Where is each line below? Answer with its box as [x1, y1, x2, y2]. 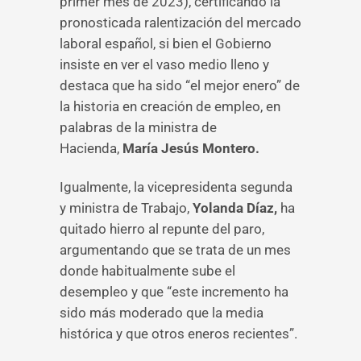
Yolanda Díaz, [193, 200, 277, 216]
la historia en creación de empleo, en [60, 98, 280, 114]
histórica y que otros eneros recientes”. [60, 326, 297, 342]
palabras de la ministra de [60, 119, 217, 135]
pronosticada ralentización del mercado [60, 15, 301, 31]
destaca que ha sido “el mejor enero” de [60, 77, 300, 93]
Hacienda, [60, 140, 122, 156]
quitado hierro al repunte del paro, [60, 221, 264, 237]
